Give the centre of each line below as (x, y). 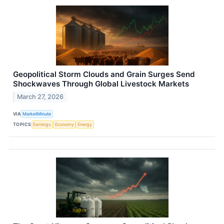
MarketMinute (37, 114)
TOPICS (22, 124)
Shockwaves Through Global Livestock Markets (101, 84)
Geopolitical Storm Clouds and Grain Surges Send (104, 74)
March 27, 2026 (40, 96)
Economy (64, 124)
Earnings (42, 124)
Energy (85, 124)
